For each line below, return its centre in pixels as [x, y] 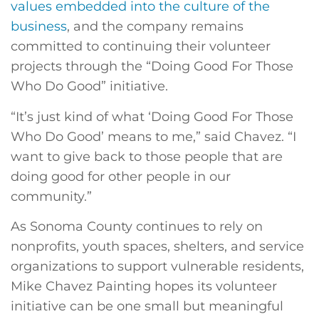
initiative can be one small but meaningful [147, 306]
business [39, 27]
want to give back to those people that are [147, 156]
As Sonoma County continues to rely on [137, 226]
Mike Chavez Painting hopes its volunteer [144, 286]
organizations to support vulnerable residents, [157, 266]
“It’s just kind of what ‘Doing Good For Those [152, 116]
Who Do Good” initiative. [89, 87]
